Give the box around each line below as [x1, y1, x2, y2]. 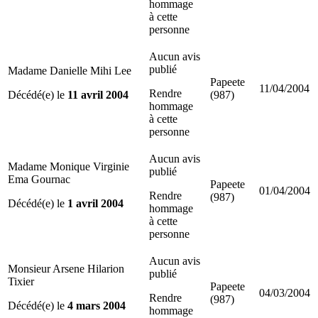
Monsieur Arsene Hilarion [8, 262, 124, 275]
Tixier [8, 275, 34, 287]
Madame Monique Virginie [8, 160, 129, 172]
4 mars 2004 [67, 299, 126, 312]
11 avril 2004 [67, 88, 128, 101]
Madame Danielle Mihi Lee [8, 64, 131, 77]
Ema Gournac [8, 172, 70, 185]
